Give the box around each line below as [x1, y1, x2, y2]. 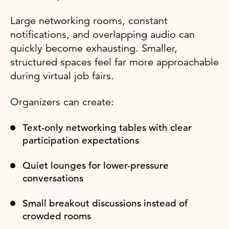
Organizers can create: [10, 95, 114, 108]
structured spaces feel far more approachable [10, 55, 219, 68]
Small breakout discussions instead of [22, 197, 188, 209]
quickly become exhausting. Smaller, [10, 41, 177, 55]
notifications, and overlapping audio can [10, 28, 195, 41]
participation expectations [22, 134, 139, 146]
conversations [22, 172, 83, 184]
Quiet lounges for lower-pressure [22, 159, 169, 171]
